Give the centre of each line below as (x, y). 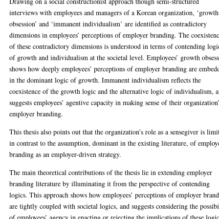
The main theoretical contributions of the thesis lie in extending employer (111, 172)
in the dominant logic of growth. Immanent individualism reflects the (105, 80)
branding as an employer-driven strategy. (66, 154)
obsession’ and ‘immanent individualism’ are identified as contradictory (108, 23)
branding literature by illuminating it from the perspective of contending (110, 183)
